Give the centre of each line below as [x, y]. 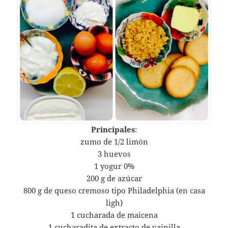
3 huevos [114, 154]
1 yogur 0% [114, 166]
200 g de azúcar [114, 178]
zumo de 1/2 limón [114, 142]
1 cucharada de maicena [114, 215]
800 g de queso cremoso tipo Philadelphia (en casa [114, 191]
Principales [113, 130]
